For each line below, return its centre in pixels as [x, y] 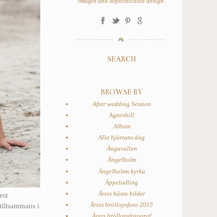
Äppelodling [122, 182]
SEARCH [122, 59]
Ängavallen [122, 149]
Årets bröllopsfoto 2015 [122, 204]
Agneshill [122, 115]
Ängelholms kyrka [122, 171]
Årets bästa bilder [122, 193]
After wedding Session [122, 104]
